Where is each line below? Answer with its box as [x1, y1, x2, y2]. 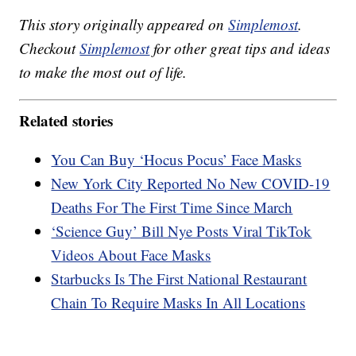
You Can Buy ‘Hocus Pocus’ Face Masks [51, 149, 302, 169]
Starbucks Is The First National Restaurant [51, 268, 308, 288]
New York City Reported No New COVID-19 [51, 172, 331, 193]
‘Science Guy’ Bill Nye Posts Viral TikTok [51, 220, 312, 241]
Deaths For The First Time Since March [51, 196, 293, 217]
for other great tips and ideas [149, 38, 331, 59]
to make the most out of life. [19, 62, 188, 83]
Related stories [19, 109, 114, 131]
